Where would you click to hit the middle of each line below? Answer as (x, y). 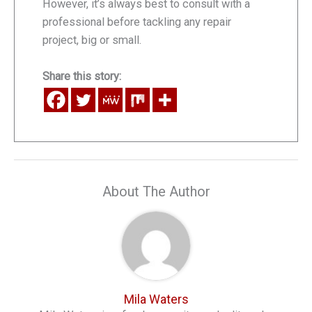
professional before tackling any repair (137, 22)
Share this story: (82, 77)
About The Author (156, 191)
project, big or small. (92, 40)
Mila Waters (156, 299)
